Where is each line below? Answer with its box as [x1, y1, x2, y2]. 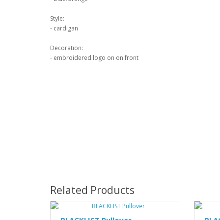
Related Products [50, 183, 135, 197]
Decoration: [50, 44, 83, 52]
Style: [50, 14, 64, 23]
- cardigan [50, 24, 78, 32]
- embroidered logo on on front [50, 54, 138, 62]
